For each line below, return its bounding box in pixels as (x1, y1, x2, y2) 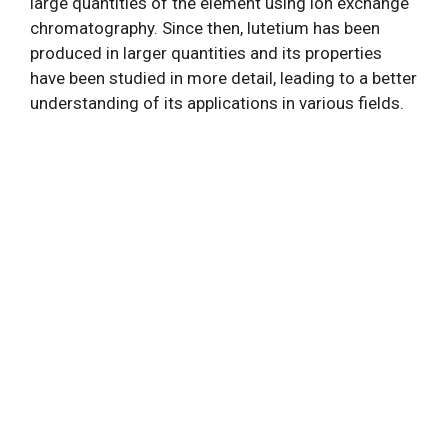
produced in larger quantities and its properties (30, 43, 382, 63)
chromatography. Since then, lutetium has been (30, 18, 380, 38)
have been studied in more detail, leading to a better (30, 68, 417, 88)
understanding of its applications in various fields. (30, 93, 404, 113)
